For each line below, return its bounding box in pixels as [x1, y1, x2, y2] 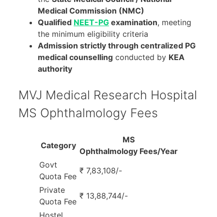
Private [39, 185, 65, 195]
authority [38, 63, 72, 74]
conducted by [113, 52, 169, 62]
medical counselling [38, 52, 113, 62]
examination [109, 17, 157, 27]
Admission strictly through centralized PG [38, 40, 196, 50]
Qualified [38, 17, 74, 27]
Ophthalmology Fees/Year [79, 146, 178, 156]
